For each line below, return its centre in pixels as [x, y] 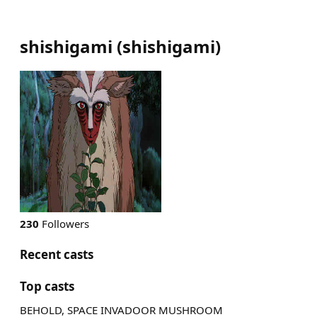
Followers [64, 224]
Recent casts [57, 254]
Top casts [47, 286]
